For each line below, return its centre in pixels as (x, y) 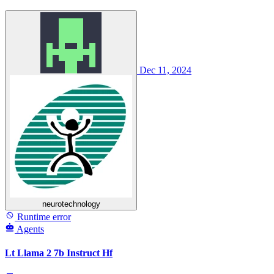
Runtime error (43, 217)
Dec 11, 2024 (165, 70)
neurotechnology (71, 204)
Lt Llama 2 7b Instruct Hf (59, 253)
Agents (30, 229)
